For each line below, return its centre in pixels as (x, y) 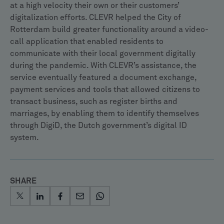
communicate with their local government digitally (103, 53)
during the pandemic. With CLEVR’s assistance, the (103, 65)
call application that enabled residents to (87, 41)
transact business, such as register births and (94, 101)
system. (24, 137)
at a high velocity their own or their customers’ (94, 5)
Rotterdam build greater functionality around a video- (109, 29)
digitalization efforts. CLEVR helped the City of (95, 17)
